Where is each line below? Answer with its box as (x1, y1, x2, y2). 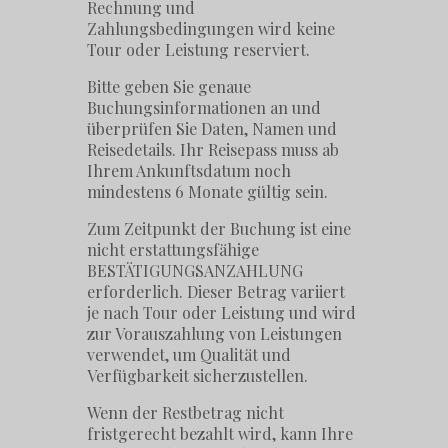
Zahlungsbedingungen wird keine (87, 17, 336, 39)
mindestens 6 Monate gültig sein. (87, 180, 329, 202)
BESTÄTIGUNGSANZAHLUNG (87, 259, 304, 281)
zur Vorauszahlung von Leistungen (87, 322, 343, 344)
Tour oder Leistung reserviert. (87, 38, 311, 60)
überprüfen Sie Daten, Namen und (87, 117, 338, 139)
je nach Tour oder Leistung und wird (87, 301, 357, 323)
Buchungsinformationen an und (87, 96, 322, 118)
